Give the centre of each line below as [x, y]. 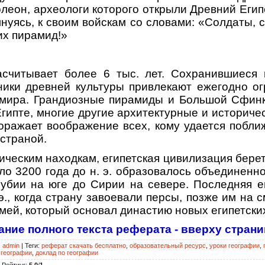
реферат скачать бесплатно [84, 245]
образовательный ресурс [168, 245]
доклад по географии [67, 252]
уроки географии [235, 245]
